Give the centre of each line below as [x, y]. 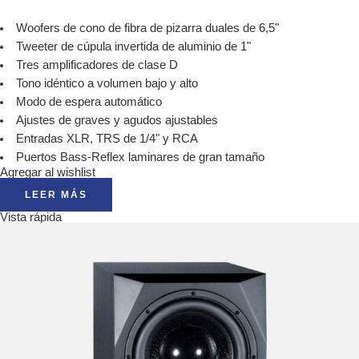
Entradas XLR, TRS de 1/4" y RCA [107, 138]
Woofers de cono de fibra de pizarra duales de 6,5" [147, 28]
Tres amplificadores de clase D [97, 65]
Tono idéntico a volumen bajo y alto [107, 83]
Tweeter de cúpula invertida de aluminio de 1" [133, 46]
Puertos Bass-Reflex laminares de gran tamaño [140, 157]
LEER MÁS [56, 194]
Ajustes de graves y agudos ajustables [117, 120]
